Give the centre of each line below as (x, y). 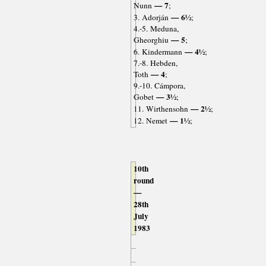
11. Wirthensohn (161, 109)
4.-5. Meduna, (156, 29)
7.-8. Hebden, (155, 63)
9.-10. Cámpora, (159, 86)
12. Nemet (150, 121)
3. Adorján (151, 18)
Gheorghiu (151, 40)
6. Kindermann (158, 52)
